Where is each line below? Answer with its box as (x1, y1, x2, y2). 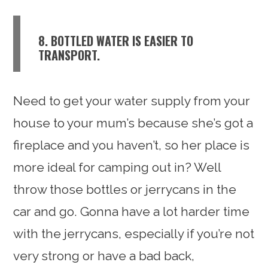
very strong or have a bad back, (13, 248, 195, 263)
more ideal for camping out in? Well (13, 159, 221, 175)
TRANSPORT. (38, 45, 100, 64)
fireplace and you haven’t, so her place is (13, 137, 250, 153)
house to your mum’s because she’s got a (13, 115, 254, 130)
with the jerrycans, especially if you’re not (13, 226, 255, 241)
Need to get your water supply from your (13, 93, 251, 108)
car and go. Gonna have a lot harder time (13, 203, 250, 219)
